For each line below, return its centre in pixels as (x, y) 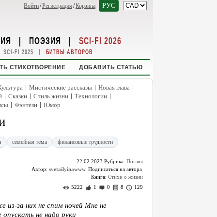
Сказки (18, 96)
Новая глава (114, 87)
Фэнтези (26, 105)
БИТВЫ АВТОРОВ (69, 52)
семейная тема (30, 142)
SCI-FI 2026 (100, 40)
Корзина (85, 6)
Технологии (91, 96)
